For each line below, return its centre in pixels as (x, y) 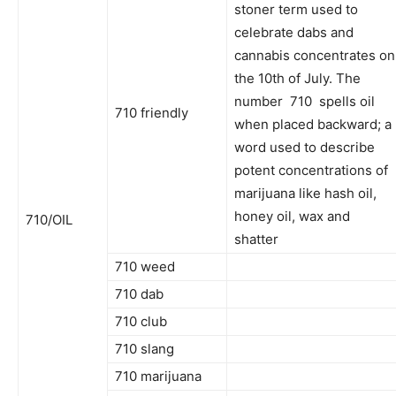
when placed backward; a (313, 124)
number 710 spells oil (305, 101)
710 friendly (152, 112)
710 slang (145, 348)
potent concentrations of (311, 170)
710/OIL (49, 219)
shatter (256, 239)
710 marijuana (158, 376)
